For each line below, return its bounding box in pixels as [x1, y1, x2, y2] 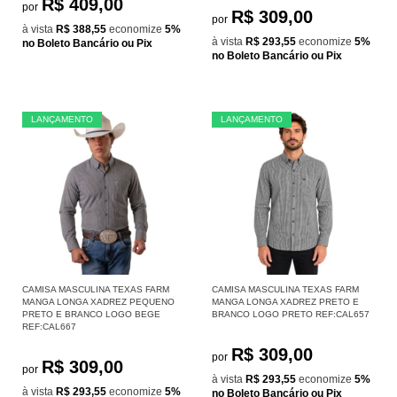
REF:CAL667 [22, 321, 76, 331]
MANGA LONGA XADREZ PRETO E [212, 296, 359, 307]
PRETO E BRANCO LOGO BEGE [22, 308, 160, 319]
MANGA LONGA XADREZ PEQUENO [22, 296, 175, 307]
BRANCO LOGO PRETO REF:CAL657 [212, 308, 370, 319]
